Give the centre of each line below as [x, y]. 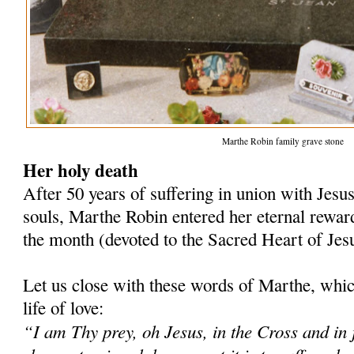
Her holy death [81, 169]
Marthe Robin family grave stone [283, 141]
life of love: [64, 307]
